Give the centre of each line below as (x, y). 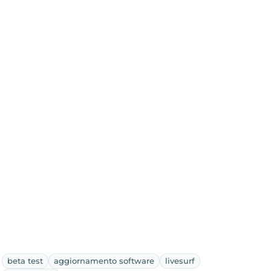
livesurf (180, 260)
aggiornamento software (104, 260)
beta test (25, 260)
